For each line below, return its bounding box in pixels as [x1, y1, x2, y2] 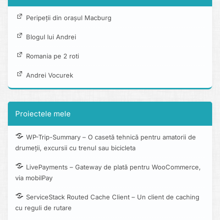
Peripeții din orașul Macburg [26, 14, 111, 22]
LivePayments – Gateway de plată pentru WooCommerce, [26, 163, 201, 171]
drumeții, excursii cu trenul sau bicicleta [15, 144, 136, 152]
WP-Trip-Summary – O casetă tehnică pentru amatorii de [26, 133, 196, 141]
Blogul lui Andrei [26, 33, 76, 41]
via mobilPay [15, 174, 53, 182]
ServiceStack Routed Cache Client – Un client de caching [26, 193, 199, 201]
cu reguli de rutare [15, 204, 72, 212]
